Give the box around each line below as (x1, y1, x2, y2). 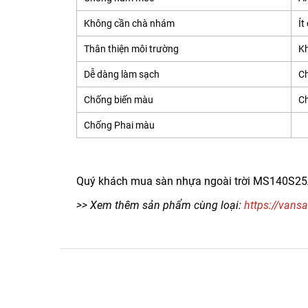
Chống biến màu (84, 93, 153, 105)
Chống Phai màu (84, 119, 155, 131)
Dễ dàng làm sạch (84, 68, 159, 80)
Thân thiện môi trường (84, 43, 179, 54)
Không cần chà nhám (84, 17, 175, 29)
